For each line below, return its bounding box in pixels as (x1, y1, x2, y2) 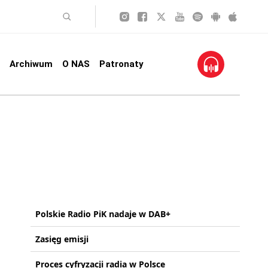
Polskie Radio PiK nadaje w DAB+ (35, 208, 170, 220)
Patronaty (99, 59, 144, 69)
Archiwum (10, 59, 53, 69)
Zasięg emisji (35, 233, 89, 245)
